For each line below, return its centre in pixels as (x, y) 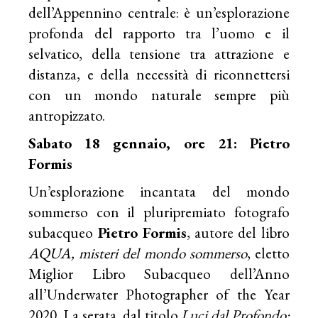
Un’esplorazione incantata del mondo (159, 191)
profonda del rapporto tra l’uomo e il (159, 33)
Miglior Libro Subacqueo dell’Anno (159, 274)
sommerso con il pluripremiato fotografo (159, 212)
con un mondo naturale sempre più (159, 95)
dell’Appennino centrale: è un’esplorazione (159, 12)
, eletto (268, 253)
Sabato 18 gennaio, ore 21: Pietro (159, 143)
